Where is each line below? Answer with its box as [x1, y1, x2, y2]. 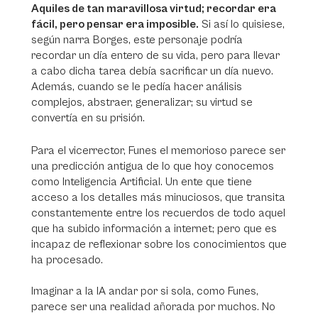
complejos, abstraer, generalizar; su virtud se [31, 96, 253, 109]
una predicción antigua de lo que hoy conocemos [31, 160, 274, 172]
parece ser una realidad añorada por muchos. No [31, 300, 275, 313]
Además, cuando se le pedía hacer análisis [31, 80, 242, 93]
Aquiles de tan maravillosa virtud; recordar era [31, 2, 276, 15]
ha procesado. [31, 253, 106, 266]
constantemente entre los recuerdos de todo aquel [31, 207, 285, 219]
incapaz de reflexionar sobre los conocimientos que [31, 238, 287, 251]
